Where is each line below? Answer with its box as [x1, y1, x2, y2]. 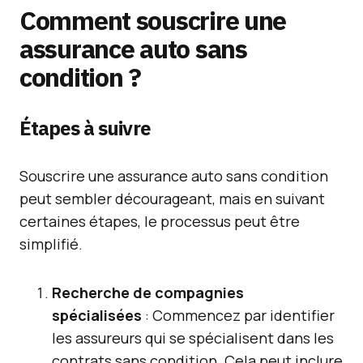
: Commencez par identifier [142, 305, 335, 325]
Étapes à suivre [19, 115, 151, 141]
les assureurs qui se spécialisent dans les [52, 328, 334, 348]
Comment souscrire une [19, 3, 287, 37]
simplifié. [19, 234, 83, 254]
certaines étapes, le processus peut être [19, 211, 300, 231]
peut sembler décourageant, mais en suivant [19, 189, 325, 208]
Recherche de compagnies [52, 283, 244, 302]
